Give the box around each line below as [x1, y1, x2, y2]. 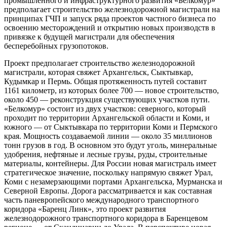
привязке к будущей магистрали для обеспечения [4, 32, 174, 42]
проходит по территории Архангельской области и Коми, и [4, 113, 210, 123]
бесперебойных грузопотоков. [4, 42, 108, 51]
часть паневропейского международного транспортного [4, 196, 199, 205]
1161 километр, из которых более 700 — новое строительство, [4, 86, 219, 95]
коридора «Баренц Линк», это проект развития [4, 205, 166, 214]
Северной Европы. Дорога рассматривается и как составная [4, 186, 212, 196]
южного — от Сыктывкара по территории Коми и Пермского [4, 123, 217, 132]
